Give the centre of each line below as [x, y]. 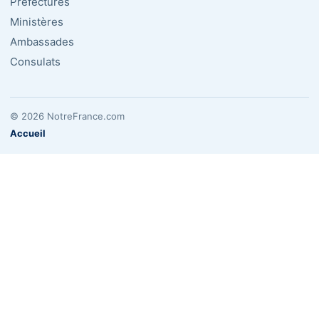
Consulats [35, 62]
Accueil [28, 134]
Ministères [37, 22]
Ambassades [42, 42]
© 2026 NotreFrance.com [67, 116]
